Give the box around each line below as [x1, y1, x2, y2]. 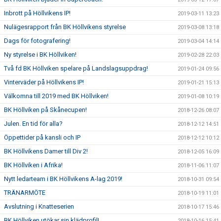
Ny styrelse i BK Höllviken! [4, 51, 76, 58]
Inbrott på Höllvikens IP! [4, 9, 71, 17]
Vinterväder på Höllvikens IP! [4, 78, 84, 86]
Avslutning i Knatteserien [4, 203, 74, 210]
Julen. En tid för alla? [4, 120, 63, 127]
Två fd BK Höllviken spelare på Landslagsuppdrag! [4, 65, 148, 72]
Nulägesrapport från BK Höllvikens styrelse [4, 23, 126, 31]
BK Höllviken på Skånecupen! [4, 106, 87, 113]
